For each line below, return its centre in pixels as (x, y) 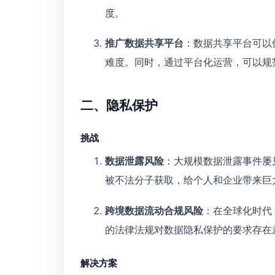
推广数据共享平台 (144, 43)
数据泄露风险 (134, 161)
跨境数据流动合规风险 (154, 210)
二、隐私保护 (119, 105)
